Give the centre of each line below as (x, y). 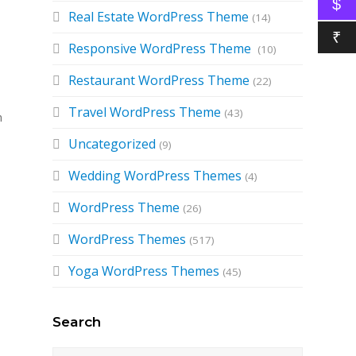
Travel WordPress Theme (145, 112)
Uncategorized (112, 144)
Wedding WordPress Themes (155, 176)
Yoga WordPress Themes (144, 271)
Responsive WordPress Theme (162, 48)
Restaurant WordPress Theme (159, 80)
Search (77, 321)
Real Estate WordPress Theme (159, 17)
